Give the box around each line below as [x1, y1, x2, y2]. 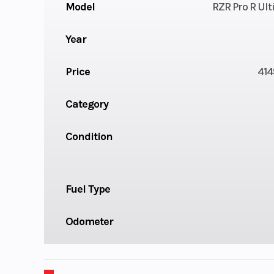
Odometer [65, 214, 113, 228]
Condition [65, 129, 113, 143]
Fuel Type [65, 182, 110, 196]
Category [65, 97, 108, 111]
